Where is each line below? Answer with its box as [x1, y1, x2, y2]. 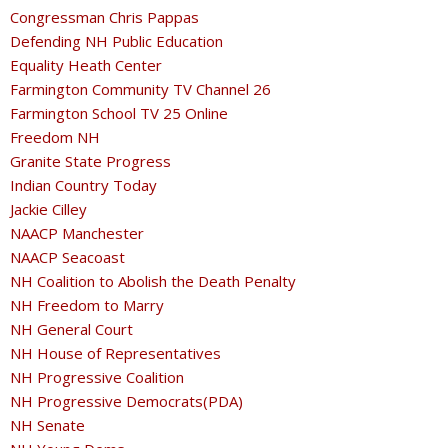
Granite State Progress [10, 151, 171, 172]
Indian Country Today [10, 175, 157, 196]
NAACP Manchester [10, 223, 144, 244]
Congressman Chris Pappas [10, 7, 199, 28]
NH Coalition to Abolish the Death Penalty [10, 271, 296, 292]
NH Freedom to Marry [10, 295, 164, 316]
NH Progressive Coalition [10, 367, 184, 388]
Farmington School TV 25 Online [10, 103, 228, 124]
